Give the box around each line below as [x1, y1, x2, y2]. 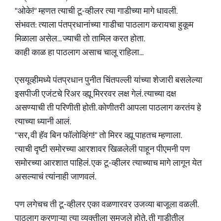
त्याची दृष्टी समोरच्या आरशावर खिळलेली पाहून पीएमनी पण [15, 142, 190, 157]
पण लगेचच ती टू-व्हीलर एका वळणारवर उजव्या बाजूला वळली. [15, 197, 199, 212]
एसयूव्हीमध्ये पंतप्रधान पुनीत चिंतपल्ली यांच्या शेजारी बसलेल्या [15, 73, 202, 88]
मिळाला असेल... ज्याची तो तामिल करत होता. [15, 32, 145, 46]
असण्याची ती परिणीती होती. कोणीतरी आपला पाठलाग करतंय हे [15, 101, 201, 115]
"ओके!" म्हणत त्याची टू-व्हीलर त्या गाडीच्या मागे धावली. [15, 4, 178, 19]
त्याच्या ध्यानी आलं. [15, 114, 71, 129]
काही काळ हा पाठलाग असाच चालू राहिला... [15, 45, 144, 60]
